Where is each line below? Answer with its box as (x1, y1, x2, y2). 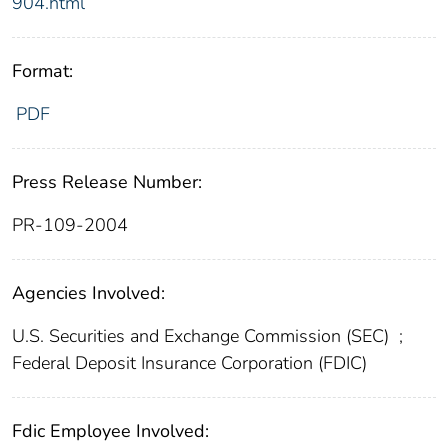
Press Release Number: (12, 169, 202, 194)
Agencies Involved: (12, 280, 165, 305)
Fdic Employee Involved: (12, 418, 209, 443)
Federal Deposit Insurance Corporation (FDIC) (12, 350, 367, 375)
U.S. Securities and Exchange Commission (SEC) (12, 323, 394, 348)
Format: (12, 58, 73, 83)
